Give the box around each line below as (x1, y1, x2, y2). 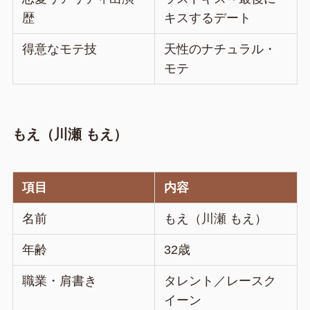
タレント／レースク (164, 273, 277, 288)
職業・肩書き (22, 273, 98, 288)
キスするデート (164, 11, 252, 26)
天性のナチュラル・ (164, 42, 277, 57)
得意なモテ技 (22, 42, 98, 57)
